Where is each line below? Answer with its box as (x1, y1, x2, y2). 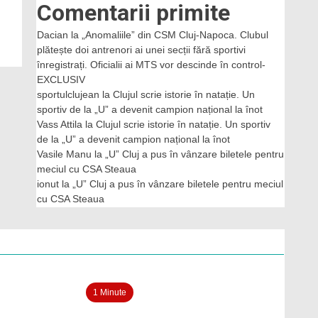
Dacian (37, 29, 68, 40)
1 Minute (92, 287, 126, 297)
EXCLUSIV (37, 74, 85, 85)
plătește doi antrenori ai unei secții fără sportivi (37, 44, 246, 55)
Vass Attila (37, 119, 82, 130)
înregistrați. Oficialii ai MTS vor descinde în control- (37, 59, 265, 70)
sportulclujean (37, 89, 99, 100)
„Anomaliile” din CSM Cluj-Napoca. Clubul (82, 29, 268, 40)
